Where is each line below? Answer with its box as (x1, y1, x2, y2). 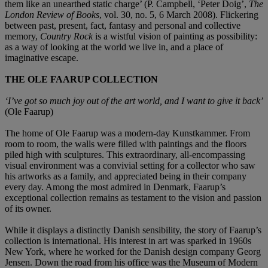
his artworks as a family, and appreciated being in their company (5, 170, 246, 181)
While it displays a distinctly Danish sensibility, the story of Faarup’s (5, 224, 261, 235)
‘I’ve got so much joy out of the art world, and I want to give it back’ (5, 95, 263, 106)
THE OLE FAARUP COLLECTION (5, 74, 158, 84)
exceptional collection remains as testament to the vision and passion (5, 192, 261, 203)
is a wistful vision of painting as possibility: (93, 31, 257, 41)
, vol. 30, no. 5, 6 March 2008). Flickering (99, 9, 258, 20)
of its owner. (5, 203, 51, 214)
